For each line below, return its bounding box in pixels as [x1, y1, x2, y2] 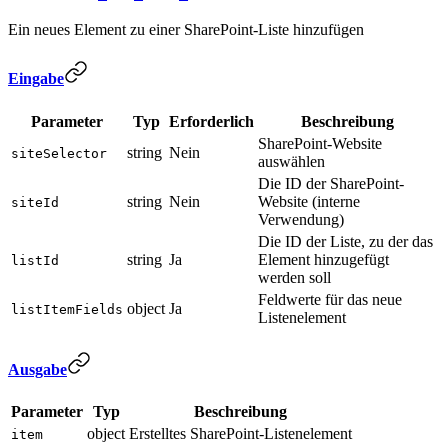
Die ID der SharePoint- [258, 174, 404, 192]
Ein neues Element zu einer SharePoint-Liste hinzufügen [8, 21, 364, 39]
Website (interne [258, 192, 360, 210]
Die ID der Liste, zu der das [258, 232, 433, 250]
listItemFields [11, 301, 123, 317]
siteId [11, 194, 59, 210]
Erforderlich [169, 112, 254, 130]
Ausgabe [8, 360, 67, 378]
